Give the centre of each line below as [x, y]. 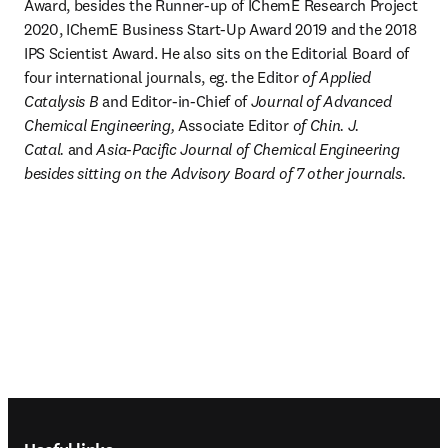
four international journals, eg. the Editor [161, 77]
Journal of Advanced [321, 101]
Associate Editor [233, 125]
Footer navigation [115, 414]
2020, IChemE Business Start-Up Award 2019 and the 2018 [220, 29]
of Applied [334, 77]
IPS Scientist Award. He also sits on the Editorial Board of [217, 53]
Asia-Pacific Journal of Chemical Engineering [246, 149]
